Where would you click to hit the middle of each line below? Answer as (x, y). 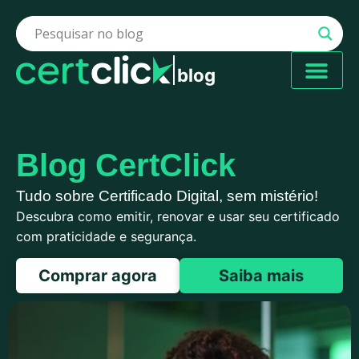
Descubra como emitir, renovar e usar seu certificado (178, 216)
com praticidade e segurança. (106, 236)
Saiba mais (261, 276)
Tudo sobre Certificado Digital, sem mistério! (167, 196)
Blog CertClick (126, 165)
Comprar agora (98, 276)
